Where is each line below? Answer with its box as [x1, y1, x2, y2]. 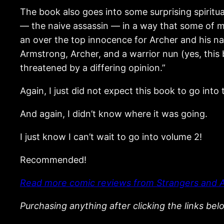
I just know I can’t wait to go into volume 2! [20, 131, 202, 142]
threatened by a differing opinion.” [20, 62, 165, 73]
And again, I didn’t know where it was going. [20, 108, 207, 119]
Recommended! [20, 154, 86, 165]
